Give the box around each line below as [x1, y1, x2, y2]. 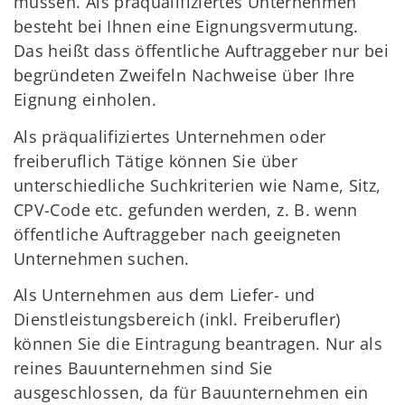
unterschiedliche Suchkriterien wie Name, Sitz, [14, 174, 381, 196]
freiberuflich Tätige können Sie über [14, 149, 297, 172]
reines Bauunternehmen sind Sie [14, 357, 273, 380]
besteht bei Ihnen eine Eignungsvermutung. [14, 15, 359, 38]
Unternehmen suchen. [14, 247, 190, 269]
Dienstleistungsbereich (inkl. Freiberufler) [14, 308, 341, 331]
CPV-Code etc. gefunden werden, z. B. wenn [14, 198, 358, 221]
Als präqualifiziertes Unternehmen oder [14, 125, 326, 147]
